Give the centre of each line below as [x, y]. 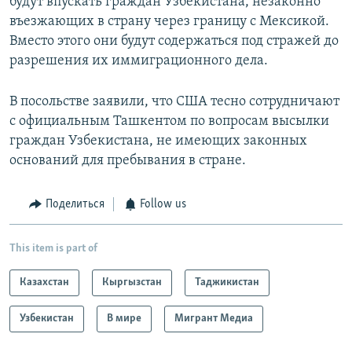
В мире [124, 318]
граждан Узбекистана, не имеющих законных [158, 141]
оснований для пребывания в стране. [128, 161]
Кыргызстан [132, 282]
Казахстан [44, 282]
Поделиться [75, 205]
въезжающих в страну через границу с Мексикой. [169, 22]
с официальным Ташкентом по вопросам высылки [169, 122]
